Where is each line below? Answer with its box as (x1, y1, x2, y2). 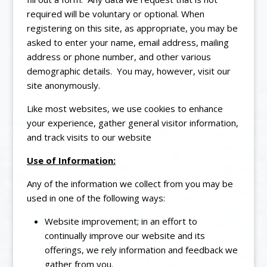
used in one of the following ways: (26, 191, 165, 204)
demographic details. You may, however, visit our (26, 64, 231, 77)
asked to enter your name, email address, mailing (26, 36, 229, 48)
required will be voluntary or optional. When (26, 7, 204, 20)
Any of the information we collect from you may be (26, 177, 233, 190)
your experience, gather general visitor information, (26, 116, 238, 129)
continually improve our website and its (44, 229, 205, 241)
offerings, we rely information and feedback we (44, 243, 238, 256)
